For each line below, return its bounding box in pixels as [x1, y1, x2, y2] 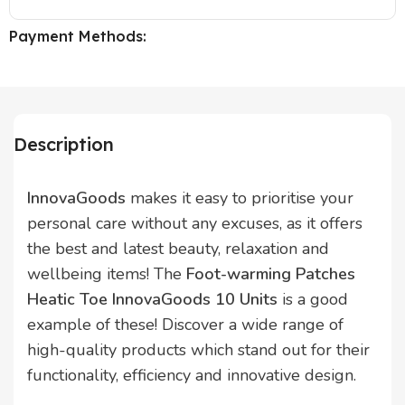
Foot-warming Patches [186, 263, 355, 286]
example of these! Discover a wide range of [27, 314, 344, 336]
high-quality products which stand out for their [27, 339, 370, 362]
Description [14, 133, 114, 156]
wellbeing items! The [27, 263, 186, 286]
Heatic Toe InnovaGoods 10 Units [27, 288, 282, 311]
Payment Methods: [9, 27, 147, 46]
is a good [282, 288, 348, 311]
